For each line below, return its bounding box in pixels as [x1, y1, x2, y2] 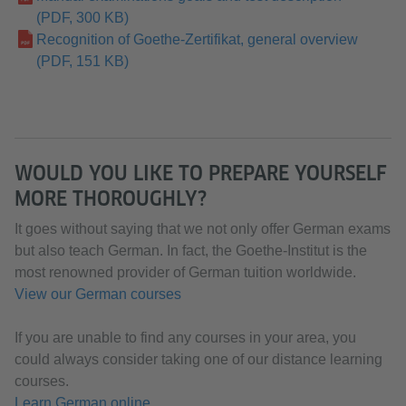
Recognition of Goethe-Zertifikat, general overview [36, 32, 358, 47]
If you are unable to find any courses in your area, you [14, 330, 356, 345]
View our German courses [14, 286, 181, 302]
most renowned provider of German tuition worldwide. [14, 265, 356, 280]
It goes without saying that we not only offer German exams [14, 221, 391, 237]
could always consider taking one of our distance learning [14, 352, 382, 367]
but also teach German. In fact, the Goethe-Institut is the [14, 243, 367, 258]
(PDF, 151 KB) [36, 53, 129, 69]
